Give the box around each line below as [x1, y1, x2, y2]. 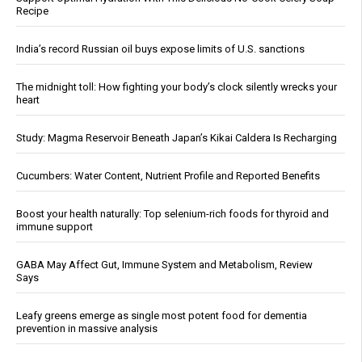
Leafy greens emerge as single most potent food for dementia [16, 309, 307, 322]
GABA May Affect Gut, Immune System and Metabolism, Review [16, 258, 313, 271]
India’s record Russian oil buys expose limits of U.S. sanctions [16, 42, 305, 55]
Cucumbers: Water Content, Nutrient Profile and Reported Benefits [16, 169, 320, 182]
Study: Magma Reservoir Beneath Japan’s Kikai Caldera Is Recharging [16, 131, 337, 144]
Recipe [16, 4, 48, 17]
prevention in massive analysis [16, 322, 158, 335]
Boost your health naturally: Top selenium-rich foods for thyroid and [16, 207, 329, 220]
